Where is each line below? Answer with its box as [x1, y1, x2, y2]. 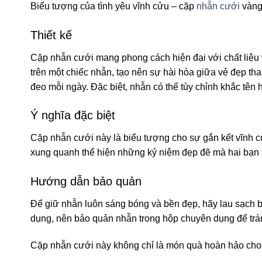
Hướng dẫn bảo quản [30, 175, 142, 188]
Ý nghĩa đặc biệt [30, 109, 115, 122]
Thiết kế [30, 28, 72, 42]
